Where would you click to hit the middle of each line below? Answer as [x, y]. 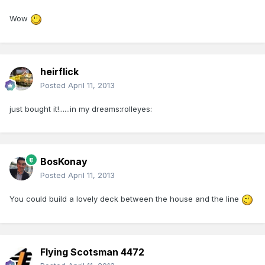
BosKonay [64, 162]
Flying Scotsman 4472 [92, 252]
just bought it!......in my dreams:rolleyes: [81, 109]
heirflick [59, 72]
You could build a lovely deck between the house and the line [125, 199]
